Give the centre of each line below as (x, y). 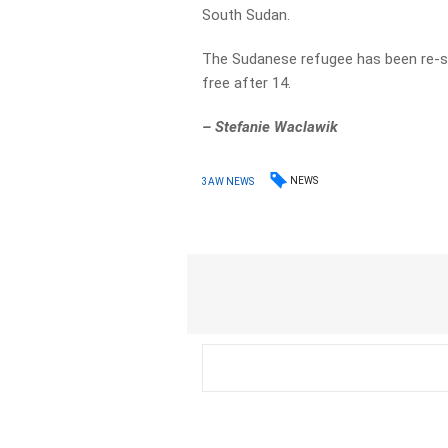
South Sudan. (246, 15)
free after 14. (247, 83)
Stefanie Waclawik (277, 127)
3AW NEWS (228, 181)
